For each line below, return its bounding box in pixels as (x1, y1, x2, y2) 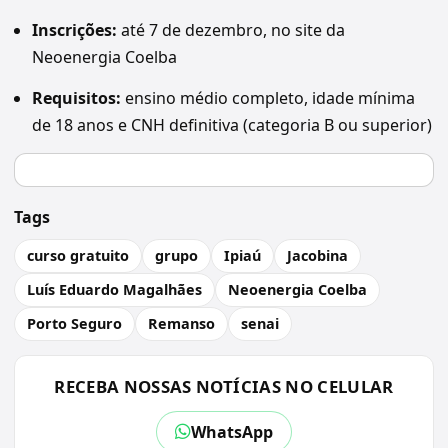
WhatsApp (191, 420, 273, 443)
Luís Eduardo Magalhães (27, 280, 202, 300)
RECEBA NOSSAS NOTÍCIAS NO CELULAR (54, 374, 394, 398)
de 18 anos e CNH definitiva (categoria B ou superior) (32, 113, 432, 136)
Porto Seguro (27, 314, 122, 334)
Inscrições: (32, 18, 117, 41)
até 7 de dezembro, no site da (117, 18, 345, 41)
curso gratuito (27, 246, 129, 266)
